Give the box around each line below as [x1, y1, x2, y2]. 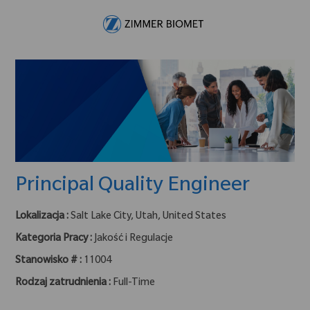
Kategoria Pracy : [15, 233, 95, 245]
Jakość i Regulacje [94, 233, 174, 245]
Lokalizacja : [15, 211, 69, 223]
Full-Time [113, 277, 156, 289]
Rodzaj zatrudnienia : [15, 277, 113, 289]
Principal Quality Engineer [15, 175, 250, 198]
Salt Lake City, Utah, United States [71, 211, 227, 223]
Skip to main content [112, 1, 198, 11]
